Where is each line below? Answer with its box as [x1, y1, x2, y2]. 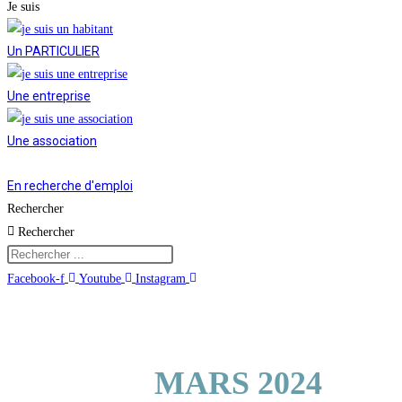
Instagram [135, 272, 186, 286]
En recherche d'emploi [7, 179, 133, 194]
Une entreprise [7, 89, 91, 104]
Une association [7, 134, 97, 149]
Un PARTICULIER [7, 44, 100, 59]
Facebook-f [7, 272, 65, 286]
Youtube [79, 272, 121, 286]
